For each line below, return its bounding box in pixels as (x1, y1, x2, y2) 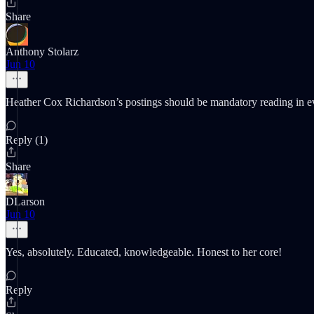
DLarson (6, 196, 45, 207)
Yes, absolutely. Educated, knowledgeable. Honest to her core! (6, 246, 282, 258)
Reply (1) (6, 134, 48, 146)
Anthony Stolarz (6, 46, 78, 57)
